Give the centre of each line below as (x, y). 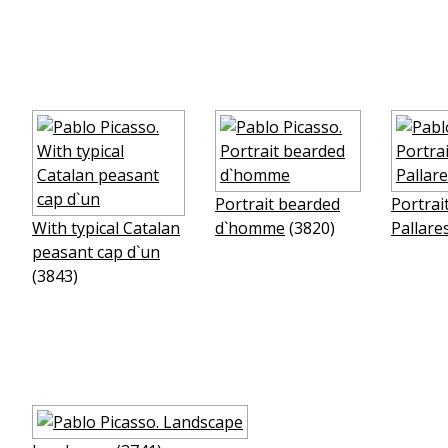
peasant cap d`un (96, 252)
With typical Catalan (106, 228)
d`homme (250, 228)
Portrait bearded (277, 204)
